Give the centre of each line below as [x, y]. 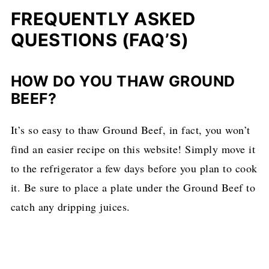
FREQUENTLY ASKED [103, 19]
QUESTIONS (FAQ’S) [100, 40]
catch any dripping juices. [70, 206]
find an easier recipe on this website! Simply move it [133, 149]
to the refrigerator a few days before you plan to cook [134, 168]
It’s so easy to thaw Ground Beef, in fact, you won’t [130, 129]
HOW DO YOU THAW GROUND [123, 81]
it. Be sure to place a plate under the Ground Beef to [133, 187]
